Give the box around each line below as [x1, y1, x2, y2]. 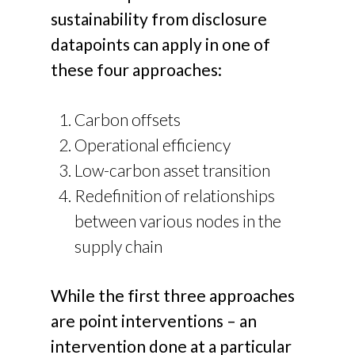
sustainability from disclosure [51, 8, 268, 29]
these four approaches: [51, 59, 223, 79]
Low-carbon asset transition [74, 160, 271, 181]
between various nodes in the [74, 211, 282, 231]
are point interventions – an [51, 311, 258, 331]
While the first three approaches [51, 285, 296, 306]
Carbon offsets [74, 109, 181, 130]
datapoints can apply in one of [51, 33, 271, 54]
